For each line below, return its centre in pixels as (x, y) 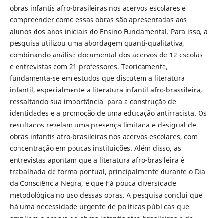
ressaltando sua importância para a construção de (93, 101)
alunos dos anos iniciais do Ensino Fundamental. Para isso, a (109, 31)
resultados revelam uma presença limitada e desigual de (103, 125)
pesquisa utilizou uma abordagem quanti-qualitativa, (97, 43)
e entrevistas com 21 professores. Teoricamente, (89, 66)
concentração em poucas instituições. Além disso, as (95, 148)
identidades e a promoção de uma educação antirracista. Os (108, 113)
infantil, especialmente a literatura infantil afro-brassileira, (106, 90)
